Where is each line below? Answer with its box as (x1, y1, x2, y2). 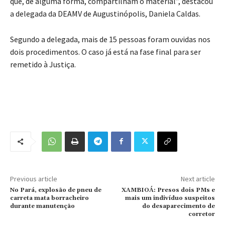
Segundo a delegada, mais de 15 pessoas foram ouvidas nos (10, 34, 210, 44)
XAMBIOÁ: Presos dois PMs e (121, 186, 215, 194)
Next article (180, 174, 215, 183)
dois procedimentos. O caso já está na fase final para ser (10, 46, 201, 57)
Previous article (10, 174, 57, 183)
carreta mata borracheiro (10, 194, 89, 202)
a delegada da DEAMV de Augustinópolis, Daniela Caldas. (10, 8, 200, 19)
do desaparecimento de (142, 202, 215, 210)
